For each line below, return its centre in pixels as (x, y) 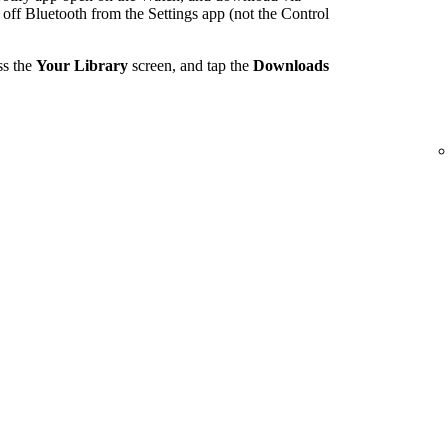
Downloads (291, 66)
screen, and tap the (190, 66)
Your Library (82, 66)
